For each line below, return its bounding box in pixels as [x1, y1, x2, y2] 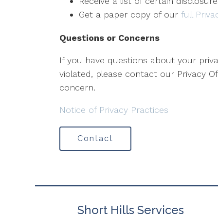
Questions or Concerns [59, 33, 160, 43]
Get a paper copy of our [79, 9, 181, 20]
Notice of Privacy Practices [59, 105, 168, 115]
